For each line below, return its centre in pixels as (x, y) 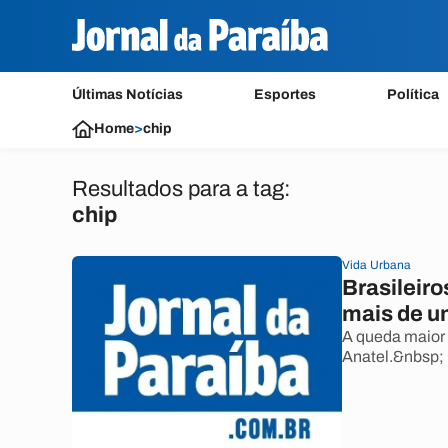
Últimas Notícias (127, 94)
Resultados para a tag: (181, 189)
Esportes (285, 94)
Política (413, 94)
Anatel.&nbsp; (393, 356)
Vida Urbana (376, 265)
